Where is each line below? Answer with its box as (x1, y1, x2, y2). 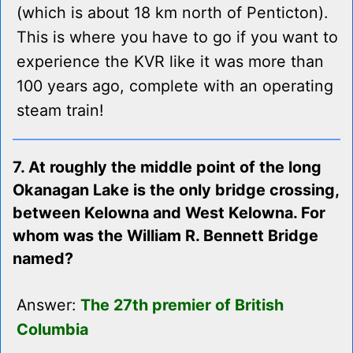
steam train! (17, 101, 104, 121)
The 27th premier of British (80, 295, 284, 315)
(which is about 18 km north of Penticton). (17, 3, 328, 23)
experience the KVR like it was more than (17, 52, 324, 72)
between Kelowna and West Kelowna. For (13, 203, 325, 223)
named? (13, 249, 73, 269)
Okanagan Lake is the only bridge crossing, (13, 180, 339, 200)
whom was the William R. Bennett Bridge (13, 226, 318, 246)
